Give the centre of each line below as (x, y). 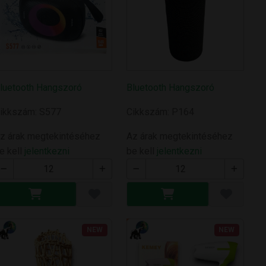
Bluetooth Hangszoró (170, 88)
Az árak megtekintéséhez (179, 137)
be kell (141, 151)
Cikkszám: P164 (160, 112)
